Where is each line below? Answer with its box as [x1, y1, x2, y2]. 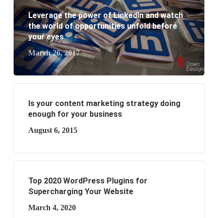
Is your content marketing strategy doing [28, 99, 181, 108]
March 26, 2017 [28, 49, 80, 57]
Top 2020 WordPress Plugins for [28, 176, 147, 185]
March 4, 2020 [28, 203, 76, 212]
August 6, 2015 [28, 126, 77, 134]
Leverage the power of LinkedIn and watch [28, 11, 183, 20]
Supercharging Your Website [28, 187, 133, 196]
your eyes [28, 32, 64, 41]
